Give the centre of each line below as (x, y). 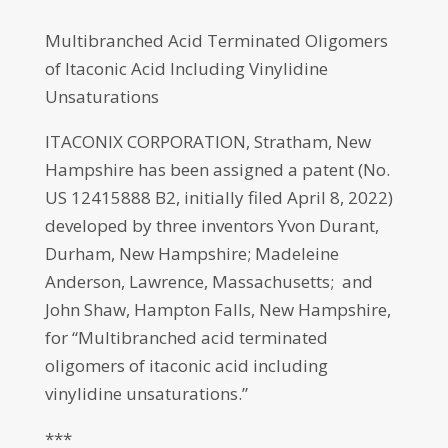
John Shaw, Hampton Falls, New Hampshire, (217, 309)
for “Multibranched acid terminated (186, 337)
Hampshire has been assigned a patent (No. (217, 169)
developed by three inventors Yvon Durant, (211, 225)
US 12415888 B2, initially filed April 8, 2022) (218, 197)
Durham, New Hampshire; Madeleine (191, 253)
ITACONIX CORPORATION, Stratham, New (207, 141)
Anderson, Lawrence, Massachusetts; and (208, 281)
